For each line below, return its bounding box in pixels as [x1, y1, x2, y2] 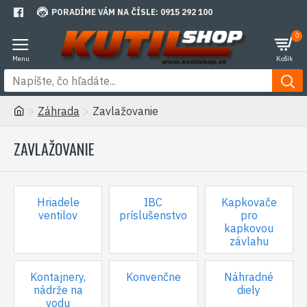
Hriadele [36, 195, 79, 209]
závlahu [229, 234, 269, 248]
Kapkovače [221, 195, 277, 209]
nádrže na [33, 283, 83, 297]
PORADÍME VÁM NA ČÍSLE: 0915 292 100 [51, 6, 212, 17]
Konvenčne [125, 270, 181, 284]
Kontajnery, [30, 270, 86, 284]
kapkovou [224, 221, 274, 235]
